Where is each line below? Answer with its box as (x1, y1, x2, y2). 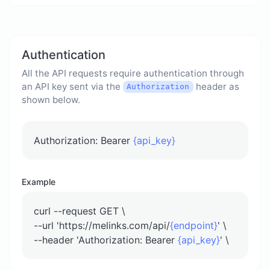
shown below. (22, 93, 80, 105)
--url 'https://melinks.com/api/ (34, 219, 170, 231)
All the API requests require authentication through (22, 67, 244, 79)
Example (22, 176, 55, 187)
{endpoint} (170, 219, 218, 231)
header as (193, 80, 239, 92)
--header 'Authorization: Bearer (34, 233, 178, 246)
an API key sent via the (22, 80, 123, 92)
